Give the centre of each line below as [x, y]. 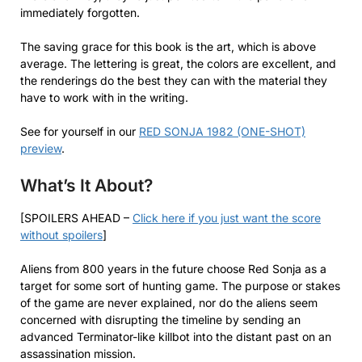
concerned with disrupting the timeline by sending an [160, 319]
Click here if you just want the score [227, 217]
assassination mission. [78, 353]
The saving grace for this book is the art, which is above [168, 46]
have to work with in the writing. [104, 97]
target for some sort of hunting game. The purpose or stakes [180, 285]
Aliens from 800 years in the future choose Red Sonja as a [173, 268]
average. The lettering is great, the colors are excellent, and [178, 63]
